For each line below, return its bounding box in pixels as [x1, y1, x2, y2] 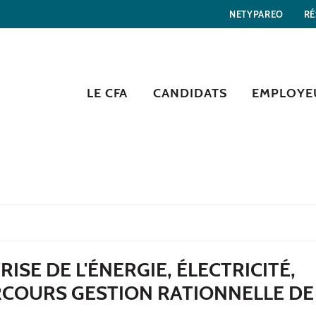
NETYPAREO [229, 8, 284, 20]
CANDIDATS [153, 85, 227, 101]
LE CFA [86, 85, 128, 101]
